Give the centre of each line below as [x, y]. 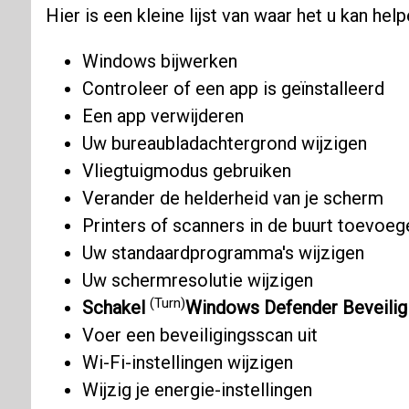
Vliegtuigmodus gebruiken [186, 171]
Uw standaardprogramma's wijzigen [223, 253]
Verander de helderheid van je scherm [232, 199]
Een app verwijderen [163, 116]
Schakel [115, 308]
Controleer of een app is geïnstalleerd [233, 89]
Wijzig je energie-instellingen [197, 390]
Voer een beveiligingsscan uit [199, 336]
